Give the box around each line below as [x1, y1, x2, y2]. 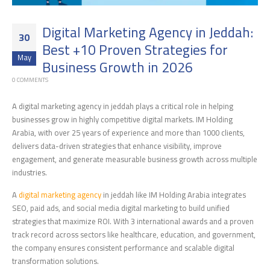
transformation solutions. [12, 254, 99, 269]
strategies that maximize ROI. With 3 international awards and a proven [12, 214, 254, 229]
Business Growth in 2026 [42, 54, 193, 80]
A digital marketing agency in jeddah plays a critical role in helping [12, 98, 233, 113]
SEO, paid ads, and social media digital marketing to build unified [12, 201, 230, 216]
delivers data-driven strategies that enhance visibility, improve [12, 138, 222, 153]
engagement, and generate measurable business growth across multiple [12, 151, 257, 166]
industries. [12, 165, 47, 180]
